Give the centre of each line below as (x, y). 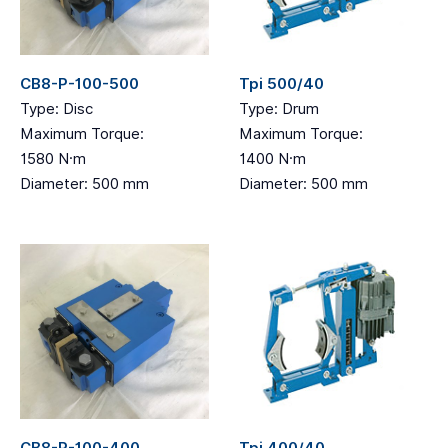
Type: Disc (56, 109)
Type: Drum (279, 109)
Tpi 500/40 (281, 84)
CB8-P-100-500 (79, 84)
